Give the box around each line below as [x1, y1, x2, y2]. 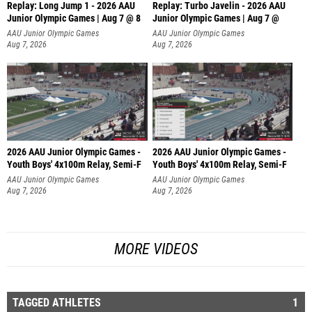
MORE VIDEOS [114, 240, 198, 258]
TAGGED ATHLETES [13, 295, 101, 309]
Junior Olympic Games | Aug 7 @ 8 [7, 12, 141, 24]
